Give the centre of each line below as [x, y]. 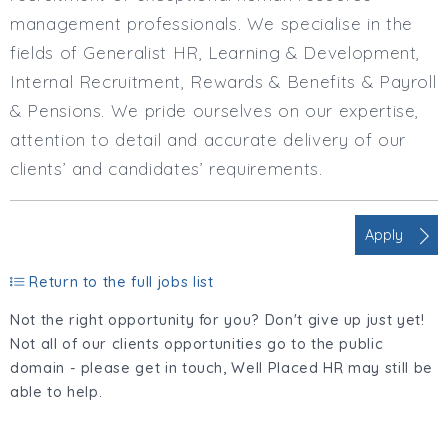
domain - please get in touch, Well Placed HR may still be [221, 367]
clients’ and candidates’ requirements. [166, 168]
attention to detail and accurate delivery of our [208, 139]
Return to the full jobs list [119, 281]
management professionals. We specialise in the [211, 23]
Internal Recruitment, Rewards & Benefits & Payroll [223, 81]
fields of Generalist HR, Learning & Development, [215, 52]
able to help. [56, 391]
